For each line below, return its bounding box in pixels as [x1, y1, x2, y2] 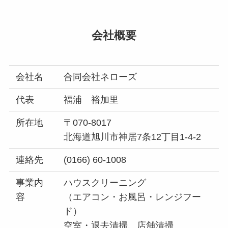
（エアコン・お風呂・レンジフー [64, 191, 202, 202]
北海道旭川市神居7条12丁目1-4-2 [64, 131, 202, 142]
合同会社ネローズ [64, 71, 137, 82]
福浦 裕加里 [64, 94, 119, 105]
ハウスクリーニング [64, 177, 147, 188]
